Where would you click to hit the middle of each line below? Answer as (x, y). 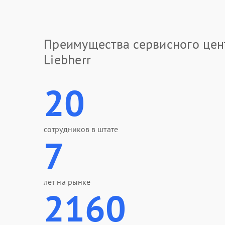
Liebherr (68, 60)
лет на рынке (67, 182)
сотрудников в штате (81, 129)
